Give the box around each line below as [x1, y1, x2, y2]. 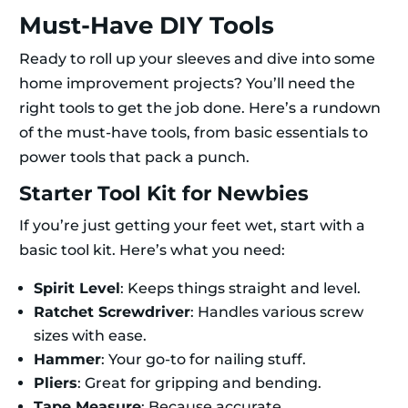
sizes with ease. [34, 327, 147, 345]
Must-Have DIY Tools [19, 11, 274, 41]
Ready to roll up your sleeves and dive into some [19, 50, 375, 68]
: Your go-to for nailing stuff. [101, 351, 306, 369]
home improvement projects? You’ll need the [19, 75, 355, 93]
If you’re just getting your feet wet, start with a [19, 217, 365, 235]
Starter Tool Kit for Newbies [19, 181, 309, 207]
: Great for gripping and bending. [77, 374, 321, 393]
